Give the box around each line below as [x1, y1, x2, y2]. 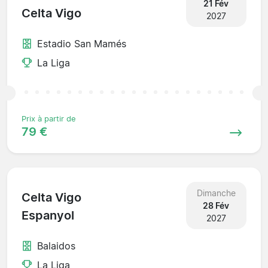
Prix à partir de [22, 114, 76, 123]
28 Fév [203, 200, 230, 211]
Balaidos [37, 239, 75, 252]
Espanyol [22, 208, 74, 223]
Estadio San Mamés [37, 37, 126, 50]
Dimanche [196, 187, 236, 198]
